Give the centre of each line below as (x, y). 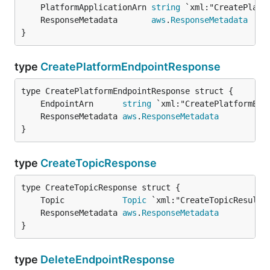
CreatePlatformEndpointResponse (130, 67)
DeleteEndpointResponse (108, 259)
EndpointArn (81, 104)
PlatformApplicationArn (96, 7)
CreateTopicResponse (99, 163)
